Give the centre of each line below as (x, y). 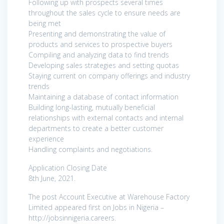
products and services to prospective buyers (100, 44)
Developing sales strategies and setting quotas (104, 65)
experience (46, 138)
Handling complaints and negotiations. (90, 149)
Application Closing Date (68, 167)
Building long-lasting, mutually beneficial (92, 107)
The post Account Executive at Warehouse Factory (109, 196)
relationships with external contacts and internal (106, 117)
